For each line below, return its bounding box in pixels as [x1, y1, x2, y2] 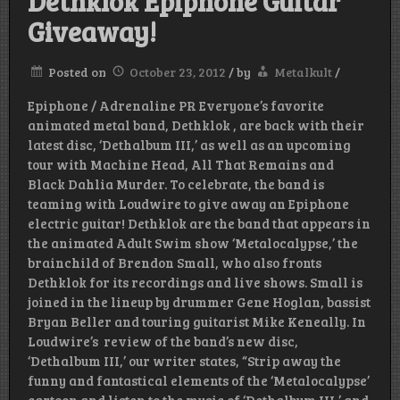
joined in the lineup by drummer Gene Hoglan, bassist [28, 293, 371, 312]
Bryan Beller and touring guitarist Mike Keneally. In [28, 312, 366, 331]
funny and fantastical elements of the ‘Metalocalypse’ [28, 371, 370, 390]
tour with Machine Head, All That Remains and [28, 155, 334, 174]
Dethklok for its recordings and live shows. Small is [28, 273, 362, 292]
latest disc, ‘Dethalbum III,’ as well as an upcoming [28, 136, 351, 154]
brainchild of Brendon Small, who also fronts [28, 254, 321, 272]
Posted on [48, 63, 109, 81]
